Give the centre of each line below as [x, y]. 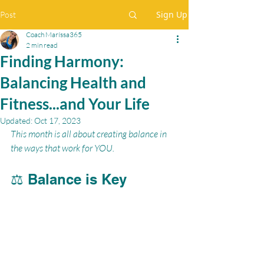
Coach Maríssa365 [54, 34]
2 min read [42, 45]
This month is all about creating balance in [90, 134]
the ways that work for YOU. [62, 148]
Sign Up [172, 14]
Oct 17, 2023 [57, 121]
